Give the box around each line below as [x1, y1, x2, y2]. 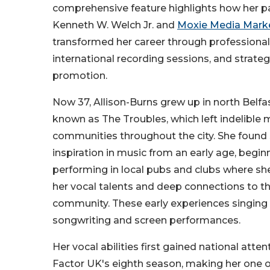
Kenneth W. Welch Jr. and [52, 19, 177, 31]
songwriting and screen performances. [52, 215, 240, 227]
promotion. [52, 70, 107, 82]
